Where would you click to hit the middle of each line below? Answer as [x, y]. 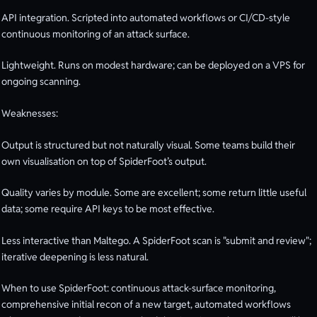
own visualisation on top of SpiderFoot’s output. [104, 161]
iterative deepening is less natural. [75, 257]
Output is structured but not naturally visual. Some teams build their [148, 145]
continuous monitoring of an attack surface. [96, 34]
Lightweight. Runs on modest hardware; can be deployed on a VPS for [153, 65]
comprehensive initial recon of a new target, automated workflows [146, 305]
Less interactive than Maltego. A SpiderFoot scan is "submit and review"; [156, 240]
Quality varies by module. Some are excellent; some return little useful [154, 193]
